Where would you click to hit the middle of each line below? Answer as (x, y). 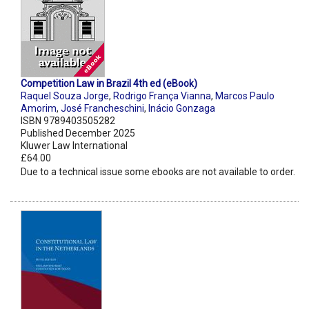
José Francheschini (102, 109)
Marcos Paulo (245, 96)
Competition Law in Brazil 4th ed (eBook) (109, 84)
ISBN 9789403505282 (68, 121)
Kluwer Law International (74, 146)
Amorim (39, 109)
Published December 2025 (78, 133)
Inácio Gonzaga (182, 109)
